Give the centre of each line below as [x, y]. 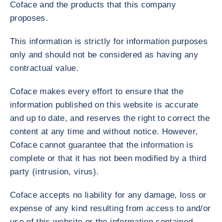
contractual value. [45, 68]
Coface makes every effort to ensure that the [97, 91]
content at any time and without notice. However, [104, 132]
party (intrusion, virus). [55, 172]
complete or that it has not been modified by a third [108, 158]
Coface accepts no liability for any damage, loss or [108, 195]
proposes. [30, 18]
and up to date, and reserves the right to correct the [110, 118]
